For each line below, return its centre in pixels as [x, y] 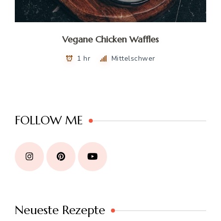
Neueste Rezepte [60, 210]
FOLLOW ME [49, 121]
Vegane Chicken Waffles [110, 39]
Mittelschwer [133, 58]
